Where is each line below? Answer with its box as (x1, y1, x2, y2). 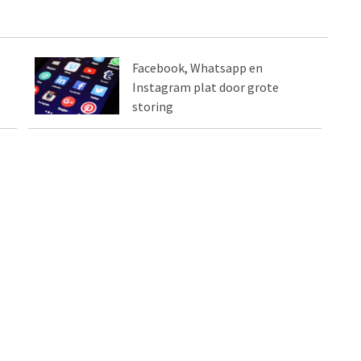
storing (132, 98, 174, 115)
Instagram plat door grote (132, 79, 280, 96)
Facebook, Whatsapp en (132, 60, 263, 77)
